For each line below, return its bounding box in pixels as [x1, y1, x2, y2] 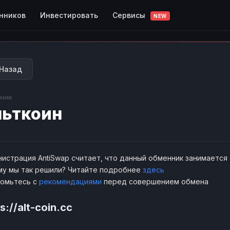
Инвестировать [40, 10, 98, 20]
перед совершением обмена [102, 177, 208, 186]
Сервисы [112, 10, 147, 20]
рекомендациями [39, 177, 102, 186]
